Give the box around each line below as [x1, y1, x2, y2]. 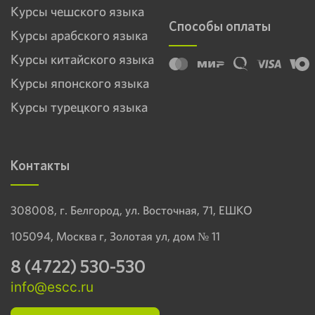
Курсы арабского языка [11, 26, 148, 44]
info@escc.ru [11, 278, 94, 295]
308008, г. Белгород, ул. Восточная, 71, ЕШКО [11, 202, 252, 218]
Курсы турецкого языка [11, 98, 148, 116]
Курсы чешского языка [11, 2, 144, 20]
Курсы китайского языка [11, 50, 154, 68]
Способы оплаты [169, 17, 271, 35]
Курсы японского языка [11, 74, 149, 92]
